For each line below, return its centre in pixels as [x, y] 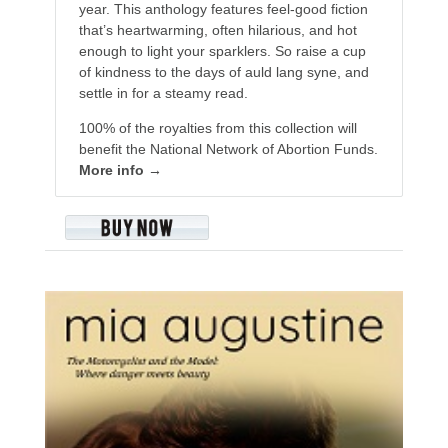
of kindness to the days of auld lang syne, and [223, 72]
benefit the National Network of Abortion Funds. [228, 149]
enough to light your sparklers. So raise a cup [222, 51]
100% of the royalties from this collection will [217, 128]
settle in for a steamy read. [163, 93]
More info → [120, 170]
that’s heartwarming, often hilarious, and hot [217, 30]
